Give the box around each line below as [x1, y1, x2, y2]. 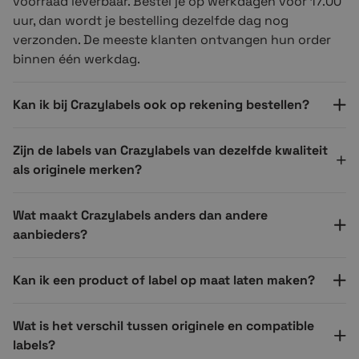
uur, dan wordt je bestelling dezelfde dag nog [13, 11, 288, 29]
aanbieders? [13, 225, 87, 243]
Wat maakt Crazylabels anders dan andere [13, 206, 268, 224]
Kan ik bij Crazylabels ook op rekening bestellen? [13, 95, 309, 113]
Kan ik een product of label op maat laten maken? [13, 271, 315, 288]
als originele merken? [13, 160, 142, 178]
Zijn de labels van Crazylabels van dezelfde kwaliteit [13, 141, 328, 159]
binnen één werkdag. [13, 50, 140, 67]
